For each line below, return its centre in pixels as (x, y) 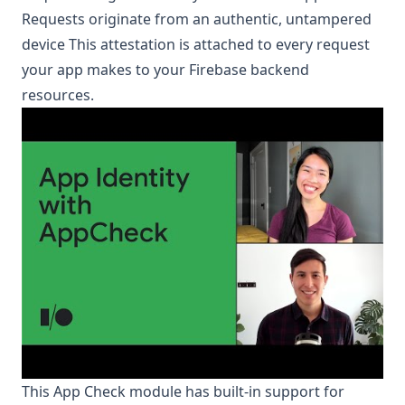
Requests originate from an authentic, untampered (197, 19)
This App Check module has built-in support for (183, 392)
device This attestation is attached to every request (196, 45)
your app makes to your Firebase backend (165, 70)
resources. (58, 95)
